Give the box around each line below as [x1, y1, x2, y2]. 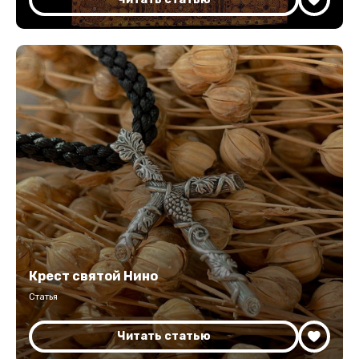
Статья [29, 292, 58, 302]
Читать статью [117, 329, 211, 343]
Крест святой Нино [29, 268, 158, 284]
